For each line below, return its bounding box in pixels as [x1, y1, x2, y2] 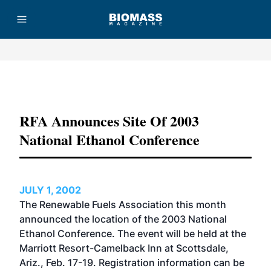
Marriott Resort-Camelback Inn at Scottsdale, [19, 242, 229, 254]
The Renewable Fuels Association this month [19, 198, 226, 211]
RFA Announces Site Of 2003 [19, 110, 199, 131]
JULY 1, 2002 [19, 184, 81, 196]
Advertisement [113, 80, 158, 88]
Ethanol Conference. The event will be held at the [19, 227, 246, 240]
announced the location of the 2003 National [19, 213, 227, 225]
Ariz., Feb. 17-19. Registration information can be [19, 256, 244, 269]
